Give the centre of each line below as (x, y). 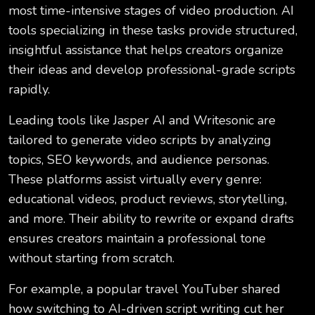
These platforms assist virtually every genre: (135, 180)
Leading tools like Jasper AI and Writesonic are (142, 121)
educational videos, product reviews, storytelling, (148, 199)
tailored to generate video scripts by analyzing (140, 140)
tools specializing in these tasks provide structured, (153, 31)
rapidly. (29, 90)
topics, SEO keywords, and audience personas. (139, 160)
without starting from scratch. (91, 258)
